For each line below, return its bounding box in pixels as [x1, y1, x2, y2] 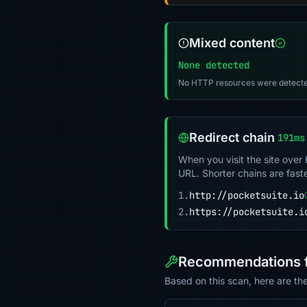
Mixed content [189, 36, 275, 50]
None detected [178, 59, 249, 71]
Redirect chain [189, 130, 275, 145]
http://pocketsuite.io [189, 189, 304, 201]
